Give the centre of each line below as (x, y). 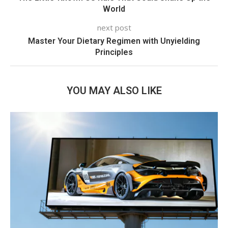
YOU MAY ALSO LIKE (114, 90)
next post (114, 27)
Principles (114, 52)
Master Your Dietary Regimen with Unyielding (114, 41)
